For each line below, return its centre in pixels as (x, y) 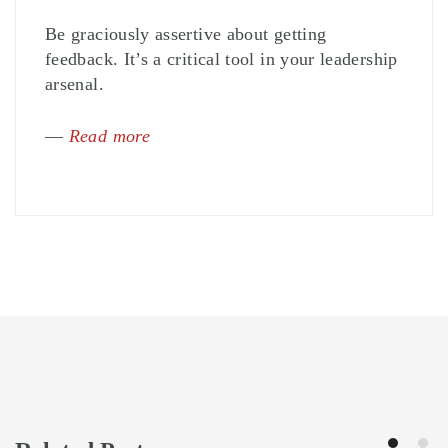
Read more (109, 136)
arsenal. (74, 84)
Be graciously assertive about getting (186, 34)
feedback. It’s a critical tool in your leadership (221, 59)
